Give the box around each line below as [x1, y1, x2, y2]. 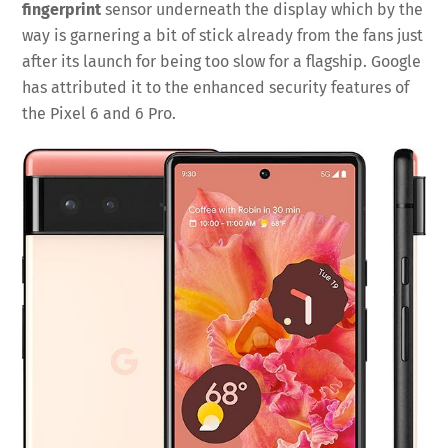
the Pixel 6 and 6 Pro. [22, 103, 177, 123]
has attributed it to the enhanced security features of [22, 77, 410, 97]
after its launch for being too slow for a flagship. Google [22, 51, 422, 71]
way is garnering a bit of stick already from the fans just [22, 25, 424, 45]
